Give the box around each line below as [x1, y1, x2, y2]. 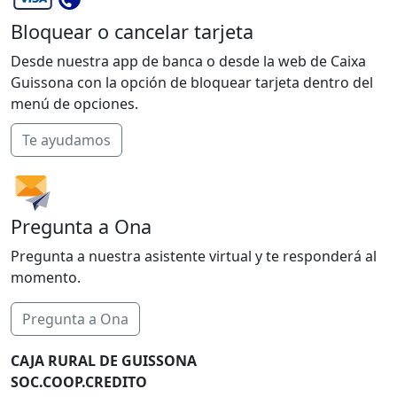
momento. [11, 268, 81, 288]
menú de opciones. [11, 94, 138, 114]
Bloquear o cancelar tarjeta [11, 19, 253, 45]
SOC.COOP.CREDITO [11, 372, 147, 393]
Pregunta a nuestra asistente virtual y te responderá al [11, 246, 377, 267]
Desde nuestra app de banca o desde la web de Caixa [11, 51, 366, 72]
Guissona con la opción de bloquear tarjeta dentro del [11, 73, 373, 93]
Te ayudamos [22, 130, 111, 151]
